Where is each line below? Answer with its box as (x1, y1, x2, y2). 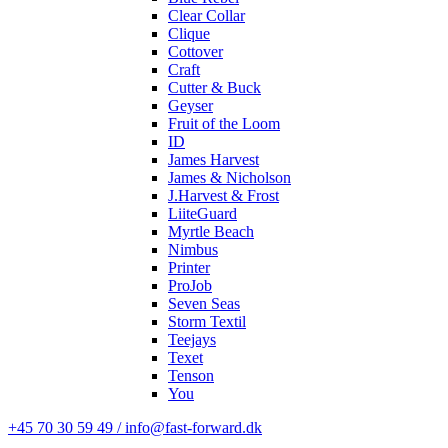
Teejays (168, 331, 216, 348)
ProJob (168, 277, 212, 294)
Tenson (168, 367, 214, 384)
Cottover (168, 43, 223, 60)
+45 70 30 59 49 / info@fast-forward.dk (8, 419, 262, 436)
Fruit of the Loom (168, 115, 280, 132)
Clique (168, 25, 210, 42)
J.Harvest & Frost (168, 187, 279, 204)
